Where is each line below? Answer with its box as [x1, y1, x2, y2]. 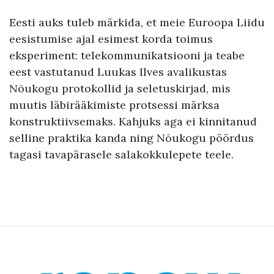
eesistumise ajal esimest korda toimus [9, 31, 213, 46]
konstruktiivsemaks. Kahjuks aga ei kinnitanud [9, 114, 257, 128]
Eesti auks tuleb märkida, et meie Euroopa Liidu [9, 15, 265, 29]
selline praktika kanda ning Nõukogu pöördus [9, 130, 254, 145]
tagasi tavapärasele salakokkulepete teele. [9, 147, 234, 161]
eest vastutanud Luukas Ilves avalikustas [9, 64, 227, 79]
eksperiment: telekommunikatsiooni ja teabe [9, 48, 245, 62]
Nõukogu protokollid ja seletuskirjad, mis [9, 81, 231, 95]
